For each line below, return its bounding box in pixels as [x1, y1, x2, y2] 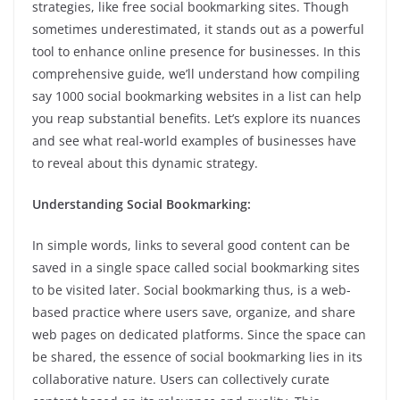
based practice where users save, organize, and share [32, 304, 355, 321]
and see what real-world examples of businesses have [32, 132, 356, 149]
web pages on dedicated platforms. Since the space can [32, 326, 366, 343]
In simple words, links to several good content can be [32, 237, 350, 254]
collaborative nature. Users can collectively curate [32, 371, 329, 387]
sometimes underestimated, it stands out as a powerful [32, 21, 364, 37]
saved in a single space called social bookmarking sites [32, 259, 360, 276]
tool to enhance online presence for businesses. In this [32, 43, 361, 60]
